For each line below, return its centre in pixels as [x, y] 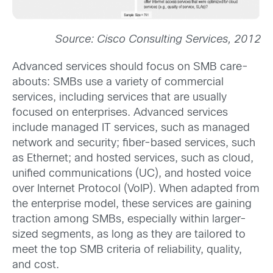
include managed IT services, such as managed [131, 129]
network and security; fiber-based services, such [134, 144]
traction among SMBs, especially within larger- [129, 220]
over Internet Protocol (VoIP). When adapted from [136, 190]
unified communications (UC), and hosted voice [132, 174]
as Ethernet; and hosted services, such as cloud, [133, 159]
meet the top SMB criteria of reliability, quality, [127, 250]
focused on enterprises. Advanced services [120, 113]
